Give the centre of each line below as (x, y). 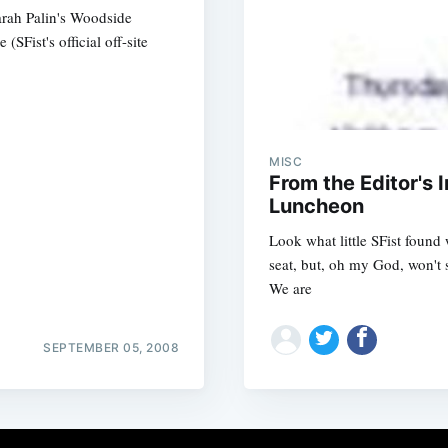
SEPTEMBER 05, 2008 (111, 347)
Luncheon (316, 206)
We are (290, 288)
